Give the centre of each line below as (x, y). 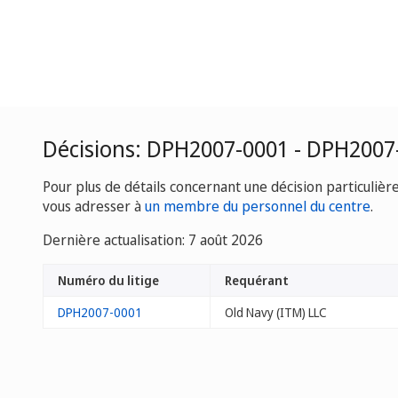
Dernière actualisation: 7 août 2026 (153, 240)
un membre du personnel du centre (258, 206)
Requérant (257, 280)
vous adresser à (94, 206)
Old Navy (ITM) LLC (276, 312)
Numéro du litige (108, 280)
